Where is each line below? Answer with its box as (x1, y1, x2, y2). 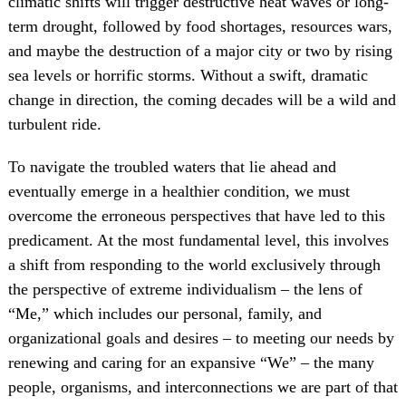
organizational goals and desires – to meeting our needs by (7, 328, 394, 347)
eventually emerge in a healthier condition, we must (7, 181, 350, 200)
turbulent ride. (7, 114, 101, 133)
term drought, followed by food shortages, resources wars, (7, 16, 392, 35)
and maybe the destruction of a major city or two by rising (7, 41, 392, 60)
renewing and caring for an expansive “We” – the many (7, 353, 374, 372)
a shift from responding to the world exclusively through (7, 255, 381, 274)
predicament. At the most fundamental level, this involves (7, 230, 389, 249)
